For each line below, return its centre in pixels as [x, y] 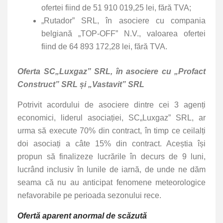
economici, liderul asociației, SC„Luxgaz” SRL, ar [111, 118]
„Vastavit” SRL [116, 85]
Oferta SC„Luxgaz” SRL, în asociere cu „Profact [111, 72]
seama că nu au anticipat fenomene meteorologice [111, 183]
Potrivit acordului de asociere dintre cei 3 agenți [111, 105]
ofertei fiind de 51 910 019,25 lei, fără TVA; [116, 8]
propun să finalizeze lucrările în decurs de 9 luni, [111, 157]
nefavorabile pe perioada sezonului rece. [89, 196]
